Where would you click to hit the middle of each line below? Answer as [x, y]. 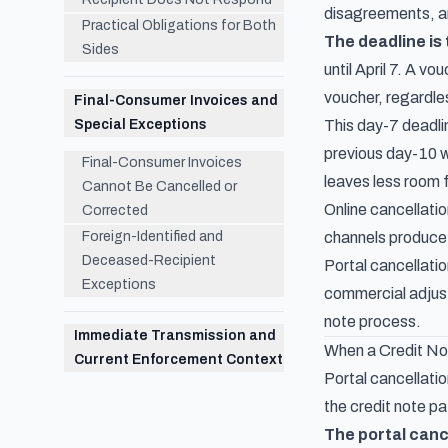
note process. [372, 321]
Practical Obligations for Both [179, 25]
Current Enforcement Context [178, 359]
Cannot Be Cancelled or [159, 186]
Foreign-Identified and [152, 236]
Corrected [115, 210]
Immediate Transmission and [175, 335]
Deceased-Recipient [149, 260]
